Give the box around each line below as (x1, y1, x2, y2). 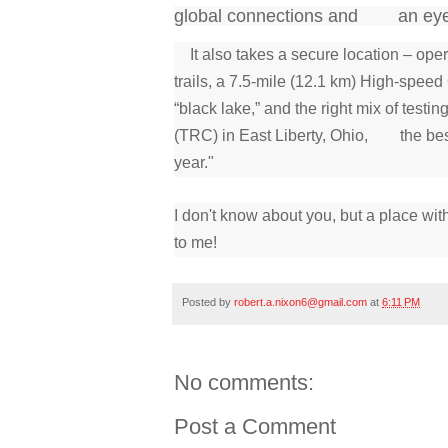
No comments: (174, 369, 314, 395)
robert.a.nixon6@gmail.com (234, 296, 367, 309)
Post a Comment (174, 413, 336, 439)
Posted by (182, 296, 234, 309)
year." (174, 154, 214, 172)
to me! (174, 234, 217, 252)
